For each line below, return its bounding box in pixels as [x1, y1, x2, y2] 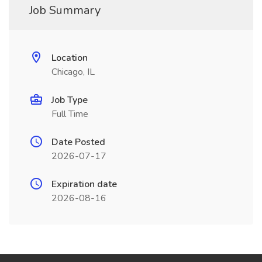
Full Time [51, 108, 88, 120]
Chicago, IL [51, 65, 95, 78]
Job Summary [29, 2, 101, 18]
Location [51, 51, 88, 64]
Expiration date [51, 178, 117, 191]
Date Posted [51, 136, 105, 149]
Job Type [51, 94, 88, 106]
